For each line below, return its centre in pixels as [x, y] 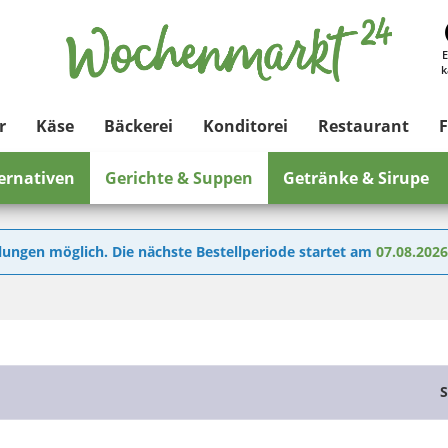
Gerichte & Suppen [179, 178]
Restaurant [363, 126]
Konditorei [245, 126]
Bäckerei [138, 126]
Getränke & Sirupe [356, 178]
